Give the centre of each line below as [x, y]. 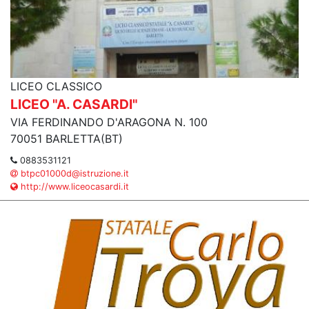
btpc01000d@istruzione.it [73, 173]
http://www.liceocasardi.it [73, 187]
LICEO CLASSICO [56, 86]
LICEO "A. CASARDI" [74, 104]
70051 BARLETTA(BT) [67, 139]
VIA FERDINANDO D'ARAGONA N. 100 [109, 122]
